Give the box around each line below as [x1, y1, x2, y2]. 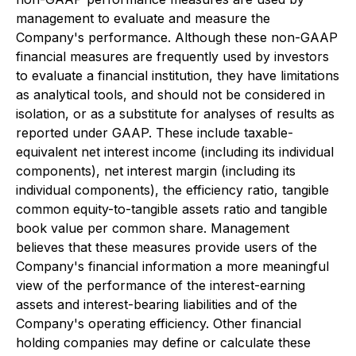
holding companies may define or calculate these [16, 335, 311, 350]
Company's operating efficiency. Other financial [16, 315, 301, 331]
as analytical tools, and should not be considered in [16, 87, 325, 103]
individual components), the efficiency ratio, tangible [16, 182, 329, 198]
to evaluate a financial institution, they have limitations [16, 68, 339, 83]
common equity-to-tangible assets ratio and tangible [16, 201, 327, 217]
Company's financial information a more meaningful [16, 258, 329, 274]
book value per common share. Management [16, 220, 289, 236]
